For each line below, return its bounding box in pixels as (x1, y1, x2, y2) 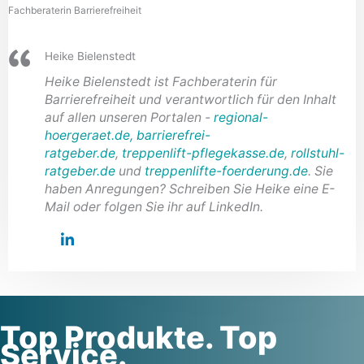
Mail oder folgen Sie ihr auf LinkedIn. (45, 199, 263, 215)
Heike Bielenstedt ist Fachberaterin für (45, 74, 277, 90)
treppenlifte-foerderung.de (145, 163, 308, 180)
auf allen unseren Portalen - (45, 110, 214, 126)
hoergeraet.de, (45, 128, 133, 144)
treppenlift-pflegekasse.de (122, 145, 284, 162)
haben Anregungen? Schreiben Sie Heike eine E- (45, 181, 335, 197)
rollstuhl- (291, 145, 344, 162)
